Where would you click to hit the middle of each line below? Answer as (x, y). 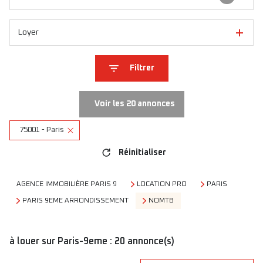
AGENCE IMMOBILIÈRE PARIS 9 (67, 184)
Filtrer (142, 68)
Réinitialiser (142, 152)
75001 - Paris (42, 130)
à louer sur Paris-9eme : (62, 241)
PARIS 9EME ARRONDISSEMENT (75, 201)
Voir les (110, 104)
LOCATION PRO (161, 184)
